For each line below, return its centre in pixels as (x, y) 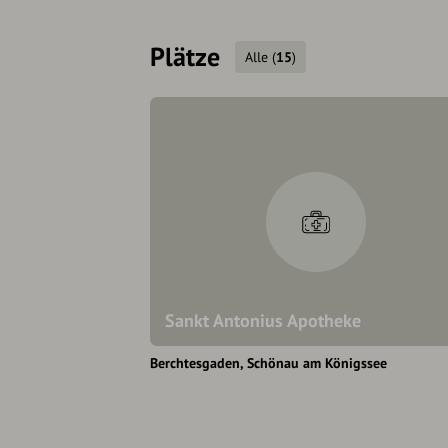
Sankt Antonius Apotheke (263, 321)
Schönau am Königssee (317, 363)
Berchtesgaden (195, 363)
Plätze (185, 57)
